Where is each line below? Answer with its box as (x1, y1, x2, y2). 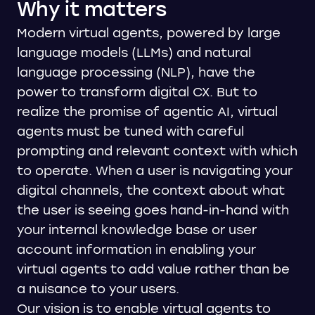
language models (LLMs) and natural (17, 45, 251, 61)
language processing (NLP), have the (17, 65, 255, 81)
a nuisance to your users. (17, 281, 183, 297)
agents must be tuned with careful (17, 124, 244, 140)
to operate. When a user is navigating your (17, 163, 292, 179)
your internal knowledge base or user (17, 222, 257, 238)
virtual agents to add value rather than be (17, 262, 290, 278)
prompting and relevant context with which (17, 143, 297, 160)
